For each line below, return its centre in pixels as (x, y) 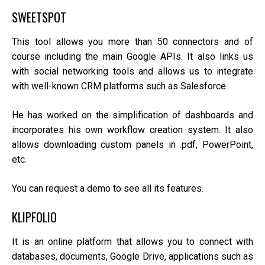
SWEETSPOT (39, 17)
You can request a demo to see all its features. (108, 189)
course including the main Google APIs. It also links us (132, 57)
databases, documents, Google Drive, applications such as (132, 257)
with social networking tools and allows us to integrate (132, 72)
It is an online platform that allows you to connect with (132, 242)
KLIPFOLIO (34, 217)
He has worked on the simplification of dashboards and (132, 115)
